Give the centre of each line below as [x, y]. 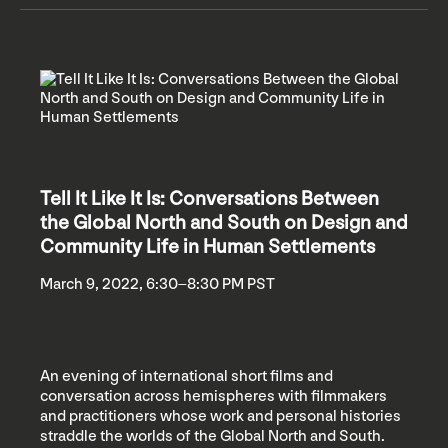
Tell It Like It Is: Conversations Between [209, 198]
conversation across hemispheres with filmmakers [213, 396]
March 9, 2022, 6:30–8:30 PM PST [157, 284]
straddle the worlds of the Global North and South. [212, 436]
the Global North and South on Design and [224, 222]
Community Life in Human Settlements [207, 246]
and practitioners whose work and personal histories [220, 416]
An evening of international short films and [186, 376]
